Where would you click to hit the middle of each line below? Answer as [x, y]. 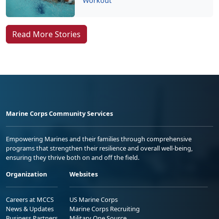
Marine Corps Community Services [59, 113]
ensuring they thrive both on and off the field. [73, 157]
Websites [84, 174]
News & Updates [30, 209]
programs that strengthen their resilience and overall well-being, [99, 148]
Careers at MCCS [30, 199]
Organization [26, 174]
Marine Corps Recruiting [105, 209]
